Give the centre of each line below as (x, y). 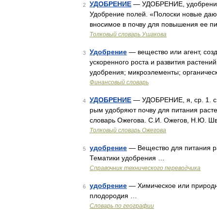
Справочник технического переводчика (145, 168)
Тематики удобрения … (127, 158)
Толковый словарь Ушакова (128, 34)
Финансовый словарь (119, 82)
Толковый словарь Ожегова (128, 130)
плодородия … (113, 196)
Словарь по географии (122, 206)
